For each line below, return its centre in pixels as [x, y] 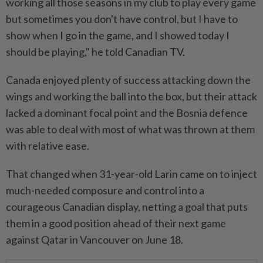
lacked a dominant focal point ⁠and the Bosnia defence [127, 113]
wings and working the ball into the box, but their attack [131, 97]
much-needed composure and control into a [105, 190]
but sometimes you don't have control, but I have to [122, 19]
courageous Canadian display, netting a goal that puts [127, 207]
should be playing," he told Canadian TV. [95, 52]
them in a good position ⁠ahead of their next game [116, 223]
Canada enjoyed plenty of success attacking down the [128, 80]
